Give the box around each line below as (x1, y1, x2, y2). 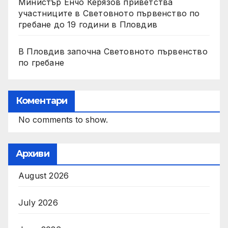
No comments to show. (18, 115, 108, 125)
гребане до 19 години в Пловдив (18, 19, 157, 30)
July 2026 (18, 197, 58, 208)
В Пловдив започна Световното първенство (18, 46, 208, 56)
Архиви (16, 148, 49, 160)
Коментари (16, 95, 67, 107)
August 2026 (18, 170, 69, 181)
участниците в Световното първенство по (18, 8, 200, 18)
